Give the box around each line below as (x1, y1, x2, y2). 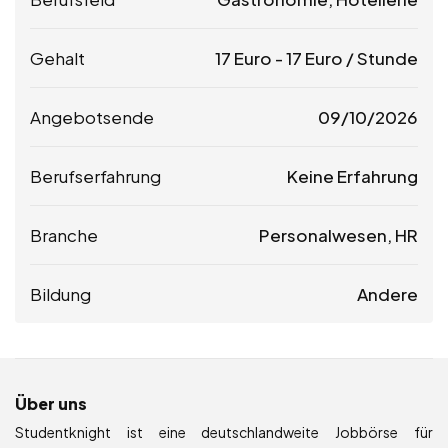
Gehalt (30, 47, 85, 69)
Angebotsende (30, 106, 154, 128)
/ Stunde (343, 47, 418, 69)
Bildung (30, 283, 91, 305)
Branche (30, 224, 98, 246)
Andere (357, 283, 418, 305)
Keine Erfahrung (287, 165, 418, 187)
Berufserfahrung (30, 165, 161, 187)
